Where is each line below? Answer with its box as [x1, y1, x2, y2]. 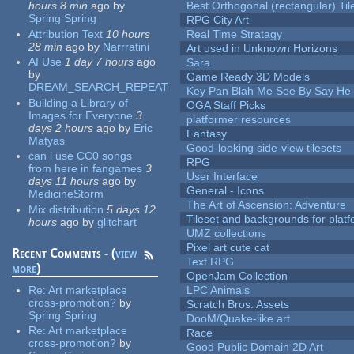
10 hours [106, 27, 151, 40]
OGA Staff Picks [186, 99, 266, 112]
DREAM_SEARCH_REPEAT [28, 81, 169, 94]
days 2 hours [28, 121, 94, 134]
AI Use [28, 55, 62, 69]
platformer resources [186, 113, 292, 126]
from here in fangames [28, 162, 143, 175]
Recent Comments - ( [12, 245, 116, 261]
